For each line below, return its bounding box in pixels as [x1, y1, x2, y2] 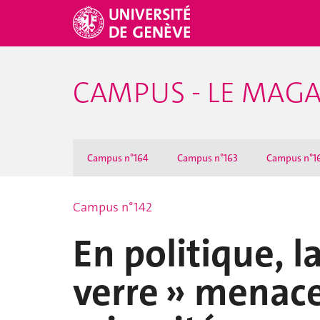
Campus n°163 [177, 151, 238, 164]
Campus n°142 [73, 199, 152, 216]
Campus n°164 [87, 151, 149, 164]
